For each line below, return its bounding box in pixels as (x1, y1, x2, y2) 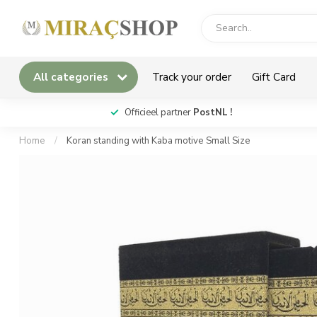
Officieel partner (125, 106, 193, 119)
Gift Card (252, 69, 296, 84)
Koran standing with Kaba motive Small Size (67, 134, 250, 147)
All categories (33, 69, 111, 84)
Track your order (152, 69, 231, 84)
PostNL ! (193, 106, 232, 119)
